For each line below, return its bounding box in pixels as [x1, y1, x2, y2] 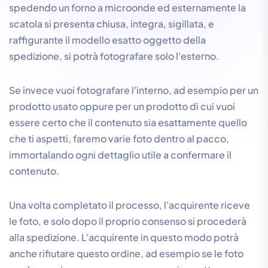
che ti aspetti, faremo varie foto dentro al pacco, [9, 132, 229, 145]
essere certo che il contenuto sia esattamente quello [9, 115, 247, 129]
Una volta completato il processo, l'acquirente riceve [9, 198, 250, 211]
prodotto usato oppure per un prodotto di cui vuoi [9, 99, 235, 112]
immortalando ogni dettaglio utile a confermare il [9, 148, 232, 161]
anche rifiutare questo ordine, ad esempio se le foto [9, 246, 243, 260]
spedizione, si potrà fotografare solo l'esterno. [9, 49, 219, 62]
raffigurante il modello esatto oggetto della [9, 33, 206, 46]
